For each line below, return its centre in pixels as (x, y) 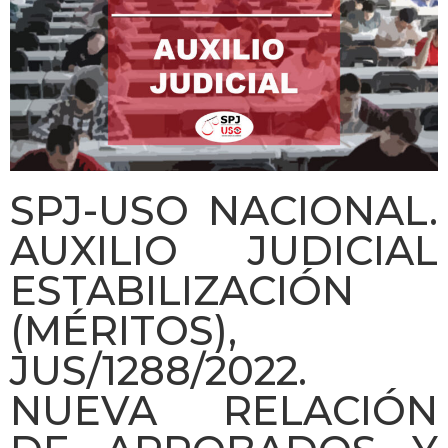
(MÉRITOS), (123, 330)
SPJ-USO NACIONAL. (224, 210)
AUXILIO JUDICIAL (224, 250)
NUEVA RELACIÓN (224, 410)
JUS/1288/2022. (158, 370)
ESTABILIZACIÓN (182, 290)
